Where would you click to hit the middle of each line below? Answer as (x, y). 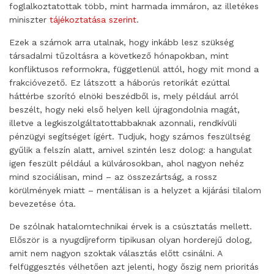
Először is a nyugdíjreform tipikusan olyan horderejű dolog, (131, 239)
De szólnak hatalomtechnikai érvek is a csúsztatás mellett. (131, 226)
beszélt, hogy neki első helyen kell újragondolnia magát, (124, 109)
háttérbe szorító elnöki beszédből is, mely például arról (124, 96)
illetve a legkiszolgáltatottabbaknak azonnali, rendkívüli (123, 123)
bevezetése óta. (43, 203)
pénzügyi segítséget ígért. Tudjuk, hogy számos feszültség (130, 136)
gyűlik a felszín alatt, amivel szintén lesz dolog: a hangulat (131, 150)
